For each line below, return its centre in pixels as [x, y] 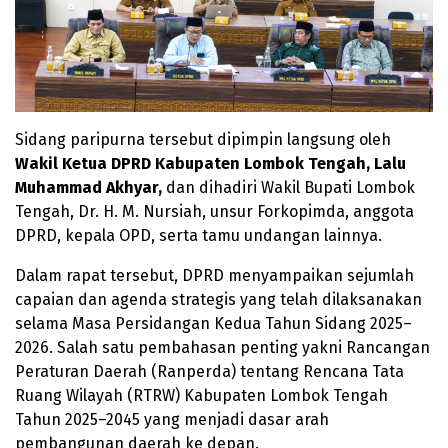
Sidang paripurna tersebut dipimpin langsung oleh [203, 139]
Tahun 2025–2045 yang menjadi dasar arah [172, 419]
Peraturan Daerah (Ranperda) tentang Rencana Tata [209, 371]
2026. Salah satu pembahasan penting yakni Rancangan [222, 347]
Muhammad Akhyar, [88, 187]
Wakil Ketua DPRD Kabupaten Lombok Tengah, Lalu [210, 163]
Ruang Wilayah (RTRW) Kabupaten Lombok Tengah [201, 395]
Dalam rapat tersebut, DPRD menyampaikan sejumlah [214, 275]
